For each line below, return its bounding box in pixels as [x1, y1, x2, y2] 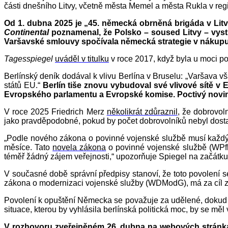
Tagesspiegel [4, 54, 53, 64]
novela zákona [52, 143, 106, 152]
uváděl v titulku [55, 54, 109, 64]
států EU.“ [4, 81, 43, 90]
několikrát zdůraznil [106, 107, 178, 117]
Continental [4, 28, 49, 37]
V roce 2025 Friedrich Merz [4, 107, 107, 117]
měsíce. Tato [4, 143, 53, 152]
